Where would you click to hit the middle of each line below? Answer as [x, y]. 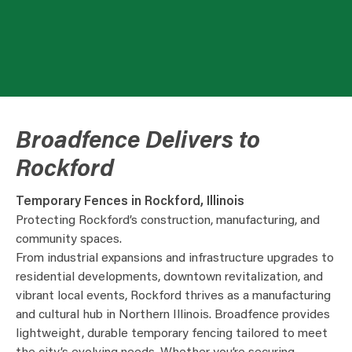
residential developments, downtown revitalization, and [169, 277]
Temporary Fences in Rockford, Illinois [130, 202]
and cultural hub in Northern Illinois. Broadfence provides [173, 315]
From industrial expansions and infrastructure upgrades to [175, 258]
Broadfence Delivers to [138, 142]
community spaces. [69, 240]
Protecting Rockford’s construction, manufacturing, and [168, 221]
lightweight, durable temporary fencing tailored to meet [172, 334]
